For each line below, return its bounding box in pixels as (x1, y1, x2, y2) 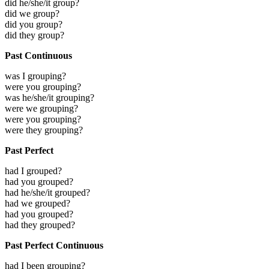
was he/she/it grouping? (5, 92, 94, 103)
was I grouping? (5, 71, 66, 82)
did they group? (5, 30, 64, 41)
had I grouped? (5, 166, 62, 177)
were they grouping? (5, 125, 83, 136)
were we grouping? (5, 103, 78, 114)
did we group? (5, 8, 59, 19)
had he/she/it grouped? (5, 187, 90, 198)
